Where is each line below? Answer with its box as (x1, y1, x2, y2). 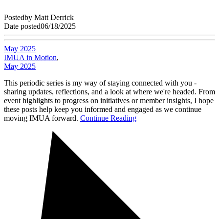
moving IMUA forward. (4, 114, 80, 123)
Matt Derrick (34, 13, 74, 22)
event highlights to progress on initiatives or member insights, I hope (4, 96, 214, 105)
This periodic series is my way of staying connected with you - (4, 79, 197, 88)
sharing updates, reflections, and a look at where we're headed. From (4, 88, 215, 96)
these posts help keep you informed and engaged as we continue (4, 105, 201, 114)
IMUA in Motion (4, 53, 57, 62)
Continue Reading (80, 114, 136, 123)
